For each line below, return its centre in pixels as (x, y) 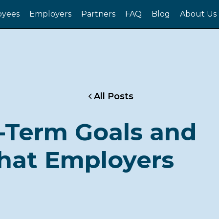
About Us (198, 14)
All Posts (113, 96)
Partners (98, 14)
